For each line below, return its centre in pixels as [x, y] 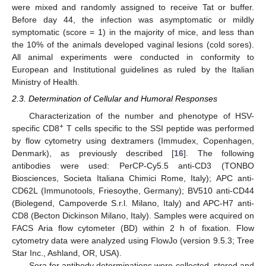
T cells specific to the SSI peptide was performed [159, 128]
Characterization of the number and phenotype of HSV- [141, 115]
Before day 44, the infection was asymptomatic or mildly [133, 20]
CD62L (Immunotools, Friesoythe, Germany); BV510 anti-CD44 [133, 190]
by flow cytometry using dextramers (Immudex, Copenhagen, [133, 140]
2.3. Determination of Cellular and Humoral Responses [115, 99]
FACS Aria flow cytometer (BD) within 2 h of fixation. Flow [133, 228]
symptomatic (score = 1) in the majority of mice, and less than [133, 32]
